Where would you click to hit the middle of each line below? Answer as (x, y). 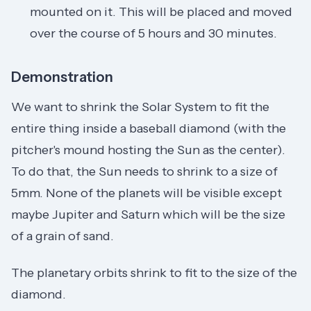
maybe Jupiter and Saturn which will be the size (148, 214)
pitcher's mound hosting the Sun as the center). (148, 150)
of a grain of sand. (62, 236)
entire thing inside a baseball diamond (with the (149, 128)
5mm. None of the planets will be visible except (146, 193)
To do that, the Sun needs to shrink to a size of (144, 171)
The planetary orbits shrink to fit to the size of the (154, 273)
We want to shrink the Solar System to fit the (140, 107)
